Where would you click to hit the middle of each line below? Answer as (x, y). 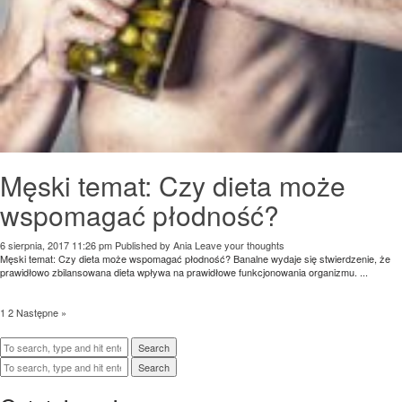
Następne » (41, 313)
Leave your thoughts (240, 245)
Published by (144, 245)
